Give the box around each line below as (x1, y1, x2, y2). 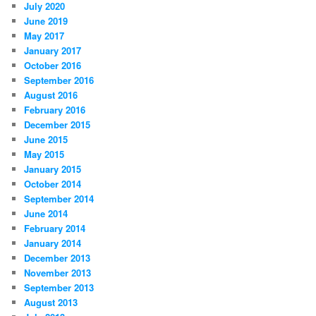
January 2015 (24, 162, 82, 176)
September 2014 (24, 192, 95, 206)
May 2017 (24, 29, 65, 43)
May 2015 (24, 147, 65, 162)
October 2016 (24, 59, 82, 73)
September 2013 (24, 281, 95, 295)
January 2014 (24, 236, 82, 250)
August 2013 (24, 296, 78, 310)
